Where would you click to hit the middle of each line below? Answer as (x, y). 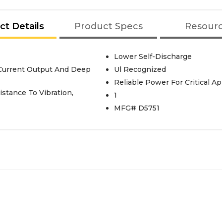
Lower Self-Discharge (153, 56)
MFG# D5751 (137, 108)
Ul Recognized (140, 69)
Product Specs (108, 26)
